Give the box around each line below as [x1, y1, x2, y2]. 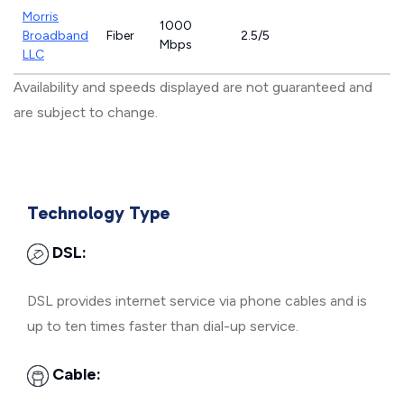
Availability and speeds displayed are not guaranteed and [14, 78, 372, 96]
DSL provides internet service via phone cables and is [27, 292, 367, 309]
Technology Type [27, 202, 170, 224]
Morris [23, 9, 59, 24]
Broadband [23, 28, 88, 43]
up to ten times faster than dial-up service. [27, 317, 298, 335]
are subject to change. [14, 104, 158, 121]
